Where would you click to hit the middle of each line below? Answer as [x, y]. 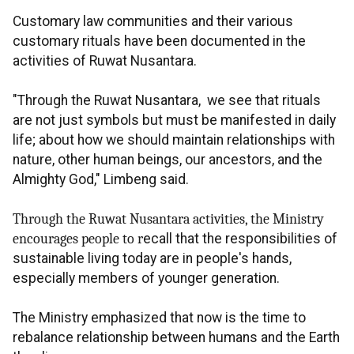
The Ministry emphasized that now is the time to [159, 318]
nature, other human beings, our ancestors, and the [168, 160]
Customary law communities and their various [153, 22]
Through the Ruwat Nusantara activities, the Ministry [168, 219]
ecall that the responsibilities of [240, 239]
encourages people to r [78, 239]
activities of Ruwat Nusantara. [105, 61]
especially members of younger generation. [146, 279]
